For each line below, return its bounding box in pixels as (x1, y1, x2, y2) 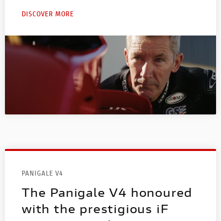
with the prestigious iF (22, 201, 169, 217)
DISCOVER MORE (22, 8, 74, 18)
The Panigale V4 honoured (22, 184, 193, 201)
